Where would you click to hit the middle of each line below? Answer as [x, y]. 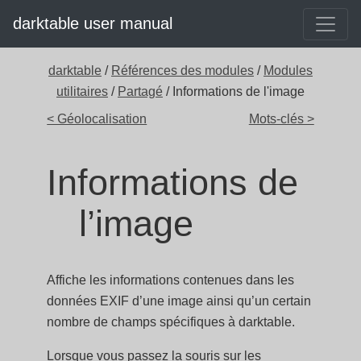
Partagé [140, 91]
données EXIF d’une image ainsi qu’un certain [179, 301]
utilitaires [82, 91]
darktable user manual [93, 23]
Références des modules [183, 71]
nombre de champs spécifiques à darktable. [171, 322]
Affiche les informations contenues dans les [171, 280]
